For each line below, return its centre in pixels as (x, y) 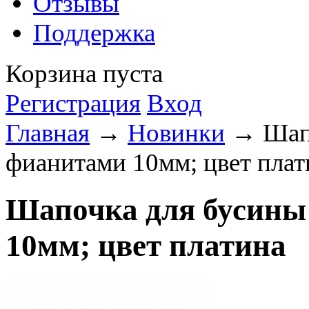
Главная (48, 133)
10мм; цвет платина (146, 246)
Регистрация (73, 103)
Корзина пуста (84, 73)
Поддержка (94, 33)
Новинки (176, 133)
